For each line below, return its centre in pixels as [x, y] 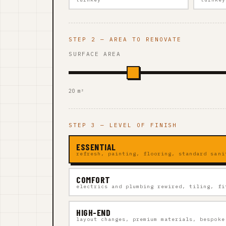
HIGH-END [94, 212]
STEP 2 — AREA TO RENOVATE [125, 39]
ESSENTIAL [96, 147]
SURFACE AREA [95, 54]
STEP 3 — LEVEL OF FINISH [123, 125]
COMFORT [93, 179]
